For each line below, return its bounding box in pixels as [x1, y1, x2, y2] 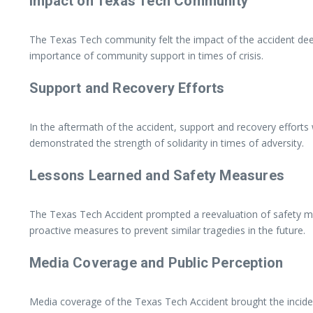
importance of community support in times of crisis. [29, 48, 263, 62]
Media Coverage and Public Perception [29, 254, 284, 271]
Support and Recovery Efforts [29, 79, 225, 96]
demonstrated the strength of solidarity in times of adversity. [29, 136, 304, 150]
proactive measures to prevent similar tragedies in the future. [29, 223, 305, 237]
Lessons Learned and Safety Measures [29, 166, 284, 184]
